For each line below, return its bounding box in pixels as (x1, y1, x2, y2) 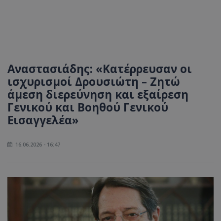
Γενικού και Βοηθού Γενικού (7, 100, 168, 115)
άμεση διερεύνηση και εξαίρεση (7, 87, 188, 102)
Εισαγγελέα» (7, 112, 78, 128)
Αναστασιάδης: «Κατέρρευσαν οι (7, 61, 192, 76)
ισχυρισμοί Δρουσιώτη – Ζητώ (7, 74, 180, 89)
